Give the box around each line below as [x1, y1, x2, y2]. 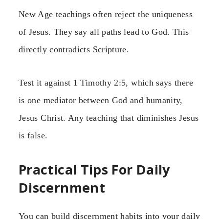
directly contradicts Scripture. [19, 44, 130, 54]
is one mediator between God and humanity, [19, 95, 183, 106]
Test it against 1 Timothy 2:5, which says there [19, 78, 193, 88]
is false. [19, 131, 48, 141]
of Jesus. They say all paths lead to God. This [19, 26, 189, 37]
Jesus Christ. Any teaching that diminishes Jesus [19, 113, 199, 123]
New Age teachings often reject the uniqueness [19, 9, 193, 19]
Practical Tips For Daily [19, 160, 170, 178]
